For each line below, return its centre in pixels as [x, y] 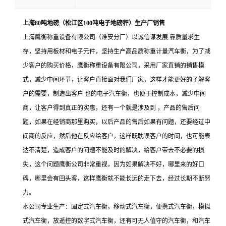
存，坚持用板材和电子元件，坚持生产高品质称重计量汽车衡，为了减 [117, 51]
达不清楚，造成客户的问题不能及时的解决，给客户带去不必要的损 [114, 150]
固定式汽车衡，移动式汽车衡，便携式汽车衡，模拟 [141, 207]
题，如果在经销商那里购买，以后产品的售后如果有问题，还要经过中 [117, 122]
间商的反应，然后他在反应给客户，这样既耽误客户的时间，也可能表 [117, 136]
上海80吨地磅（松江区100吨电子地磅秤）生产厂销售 [94, 23]
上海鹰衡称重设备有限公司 [59, 37]
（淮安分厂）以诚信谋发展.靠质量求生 [148, 37]
